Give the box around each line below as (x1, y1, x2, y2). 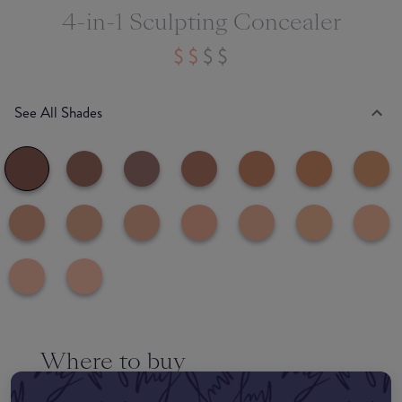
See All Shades (14, 101, 102, 124)
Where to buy (40, 345, 186, 377)
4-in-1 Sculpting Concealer (61, 6, 341, 38)
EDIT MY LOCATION (39, 379, 179, 398)
